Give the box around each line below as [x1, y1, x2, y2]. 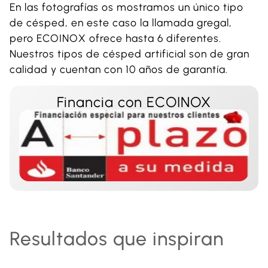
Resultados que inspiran [10, 227, 224, 251]
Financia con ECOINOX [57, 93, 211, 111]
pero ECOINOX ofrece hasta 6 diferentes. [10, 31, 221, 44]
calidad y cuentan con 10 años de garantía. [10, 62, 228, 75]
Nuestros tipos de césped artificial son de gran [10, 47, 249, 60]
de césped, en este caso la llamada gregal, [10, 16, 232, 29]
